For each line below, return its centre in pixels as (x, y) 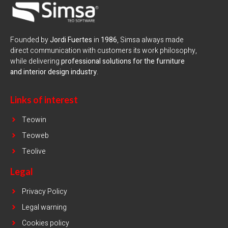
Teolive (34, 151)
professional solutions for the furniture (123, 62)
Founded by (30, 40)
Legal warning (44, 207)
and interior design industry (53, 72)
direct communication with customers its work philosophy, (104, 51)
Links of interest (44, 99)
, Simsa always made (150, 40)
